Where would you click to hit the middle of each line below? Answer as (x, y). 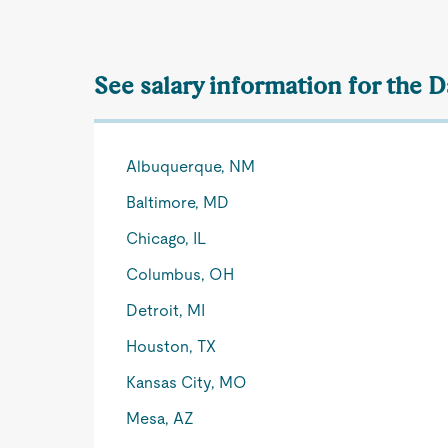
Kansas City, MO (187, 382)
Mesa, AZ (160, 418)
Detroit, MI (166, 310)
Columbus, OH (180, 274)
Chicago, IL (166, 238)
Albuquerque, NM (191, 166)
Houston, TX (171, 346)
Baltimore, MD (178, 202)
